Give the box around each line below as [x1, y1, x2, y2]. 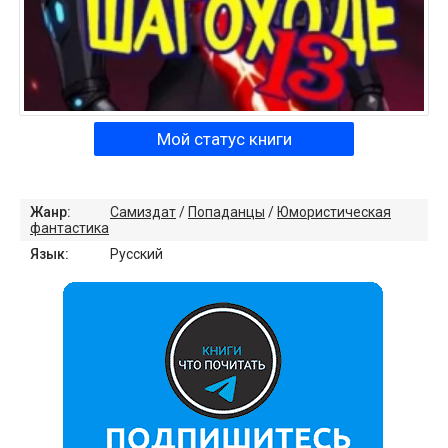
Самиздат [110, 204, 176, 221]
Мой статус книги [156, 129, 292, 150]
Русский [110, 246, 163, 263]
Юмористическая [277, 204, 391, 221]
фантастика [30, 220, 109, 237]
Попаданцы [188, 204, 265, 221]
